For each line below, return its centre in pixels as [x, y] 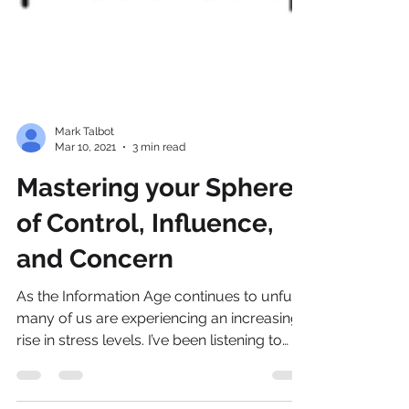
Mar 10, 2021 [85, 177]
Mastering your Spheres [162, 218]
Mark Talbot [84, 162]
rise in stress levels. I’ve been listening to [149, 370]
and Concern [95, 289]
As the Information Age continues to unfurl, [161, 326]
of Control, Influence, [145, 253]
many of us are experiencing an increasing [158, 348]
